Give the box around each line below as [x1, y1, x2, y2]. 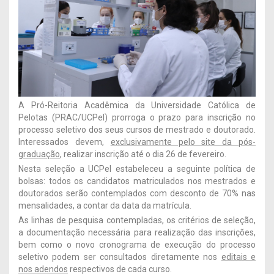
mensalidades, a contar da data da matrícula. [18, 201, 191, 211]
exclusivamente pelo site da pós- [110, 137, 256, 147]
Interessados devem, [18, 137, 111, 147]
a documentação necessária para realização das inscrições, [18, 228, 256, 238]
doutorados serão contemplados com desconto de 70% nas [18, 188, 256, 199]
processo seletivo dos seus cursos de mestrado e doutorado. [18, 125, 256, 135]
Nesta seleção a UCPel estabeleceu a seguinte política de [18, 164, 256, 174]
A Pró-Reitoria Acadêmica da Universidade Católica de [18, 100, 256, 111]
